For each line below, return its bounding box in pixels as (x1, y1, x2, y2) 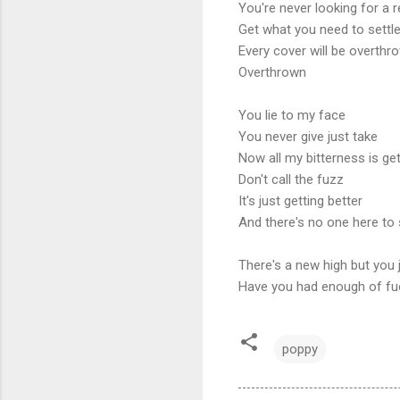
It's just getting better (238, 192, 362, 209)
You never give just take (238, 128, 378, 145)
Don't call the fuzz (238, 171, 344, 187)
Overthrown (238, 63, 306, 80)
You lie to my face (238, 106, 346, 123)
